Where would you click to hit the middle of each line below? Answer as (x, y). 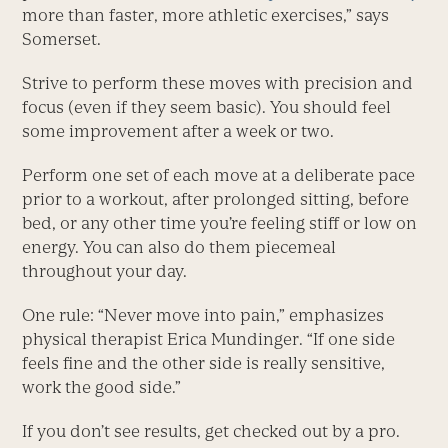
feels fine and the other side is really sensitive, (204, 362)
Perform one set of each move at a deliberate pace (219, 174)
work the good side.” (102, 386)
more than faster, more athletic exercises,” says (206, 14)
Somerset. (62, 38)
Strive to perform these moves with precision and (218, 82)
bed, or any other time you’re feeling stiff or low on (220, 222)
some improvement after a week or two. (178, 130)
